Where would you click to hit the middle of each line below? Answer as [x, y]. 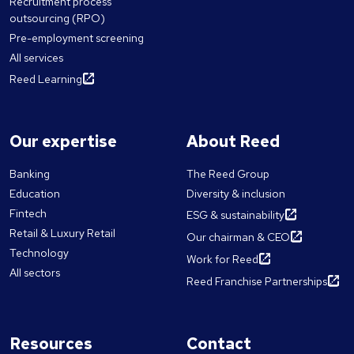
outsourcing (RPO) [57, 19]
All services [36, 58]
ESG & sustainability [235, 215]
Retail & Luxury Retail [62, 233]
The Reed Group [228, 174]
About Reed [233, 142]
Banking [30, 174]
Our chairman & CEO [238, 237]
